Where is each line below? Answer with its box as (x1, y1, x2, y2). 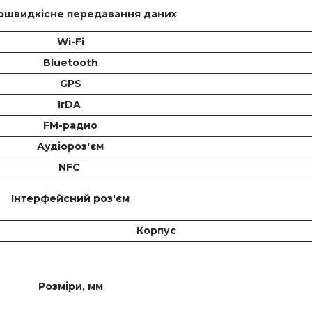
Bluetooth (42, 56, 98, 70)
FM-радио (43, 119, 97, 132)
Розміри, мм (38, 280, 103, 293)
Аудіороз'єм (37, 140, 104, 153)
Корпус (136, 224, 176, 237)
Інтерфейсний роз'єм (11, 192, 130, 205)
